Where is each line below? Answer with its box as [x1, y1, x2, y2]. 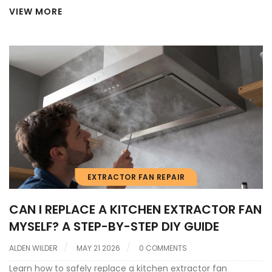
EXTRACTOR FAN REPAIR [87, 171, 185, 182]
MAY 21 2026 [76, 242, 120, 253]
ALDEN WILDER [9, 242, 58, 253]
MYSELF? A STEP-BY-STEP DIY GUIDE [9, 217, 219, 235]
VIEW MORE [9, 5, 63, 18]
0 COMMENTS [139, 242, 187, 253]
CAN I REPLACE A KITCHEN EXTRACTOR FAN [9, 200, 262, 218]
